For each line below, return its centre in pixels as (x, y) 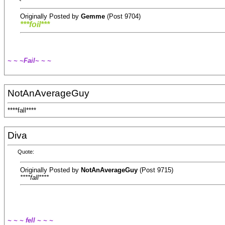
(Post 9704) (123, 16)
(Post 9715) (155, 170)
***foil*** (35, 24)
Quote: (26, 152)
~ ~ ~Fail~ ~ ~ (29, 61)
